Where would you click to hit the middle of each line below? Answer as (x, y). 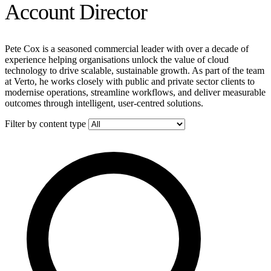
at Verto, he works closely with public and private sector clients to (130, 81)
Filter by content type (45, 123)
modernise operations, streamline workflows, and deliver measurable (135, 92)
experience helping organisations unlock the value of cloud (117, 59)
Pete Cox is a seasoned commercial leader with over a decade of (127, 48)
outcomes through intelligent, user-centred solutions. (104, 103)
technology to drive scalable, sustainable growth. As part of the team (135, 70)
